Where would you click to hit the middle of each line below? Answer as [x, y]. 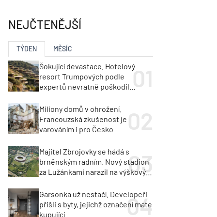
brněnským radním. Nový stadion [94, 161]
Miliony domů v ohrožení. [81, 108]
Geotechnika [34, 45]
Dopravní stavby [31, 8]
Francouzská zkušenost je [83, 119]
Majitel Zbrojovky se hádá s [85, 151]
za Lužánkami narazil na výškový [93, 171]
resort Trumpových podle [82, 76]
